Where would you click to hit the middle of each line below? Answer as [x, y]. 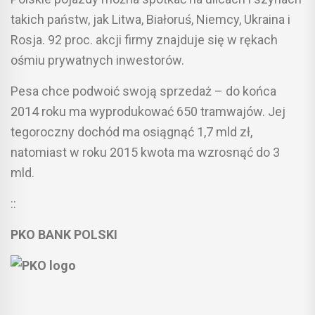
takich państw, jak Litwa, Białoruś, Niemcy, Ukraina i [150, 19]
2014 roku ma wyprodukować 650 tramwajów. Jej [148, 111]
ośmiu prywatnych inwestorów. [97, 60]
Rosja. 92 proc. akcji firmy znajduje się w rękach [144, 39]
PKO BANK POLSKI [64, 234]
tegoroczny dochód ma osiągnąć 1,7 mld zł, [131, 131]
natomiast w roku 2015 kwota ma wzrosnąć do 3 [145, 152]
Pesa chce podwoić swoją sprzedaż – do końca [143, 91]
